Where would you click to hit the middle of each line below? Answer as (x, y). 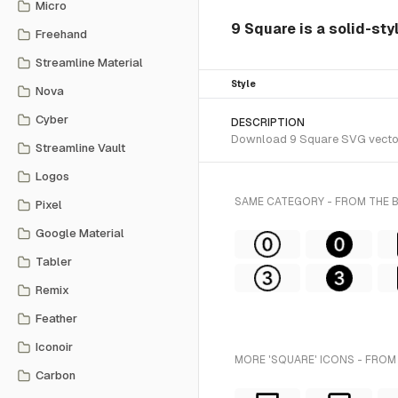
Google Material (80, 233)
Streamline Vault (80, 148)
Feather (56, 318)
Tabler (54, 262)
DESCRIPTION (268, 123)
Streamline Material (89, 63)
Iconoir (54, 347)
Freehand (61, 34)
